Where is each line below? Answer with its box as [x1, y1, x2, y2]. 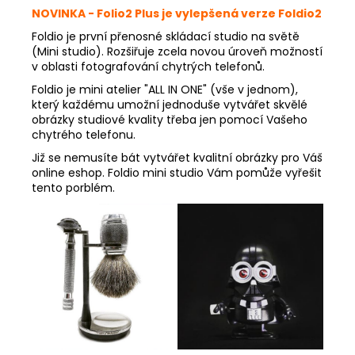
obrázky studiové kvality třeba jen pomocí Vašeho [32, 112, 307, 128]
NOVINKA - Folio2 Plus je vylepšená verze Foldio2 [32, 6, 322, 22]
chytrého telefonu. [32, 127, 136, 143]
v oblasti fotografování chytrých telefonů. [32, 59, 268, 75]
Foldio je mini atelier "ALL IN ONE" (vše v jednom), [32, 82, 298, 98]
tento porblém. [32, 180, 115, 197]
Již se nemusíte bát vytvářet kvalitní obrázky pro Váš [32, 150, 323, 166]
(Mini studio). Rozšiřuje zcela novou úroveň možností [32, 44, 323, 60]
